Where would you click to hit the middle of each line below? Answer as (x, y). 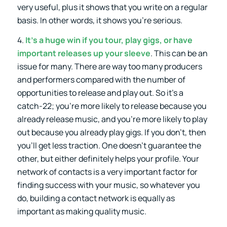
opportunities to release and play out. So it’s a (100, 93)
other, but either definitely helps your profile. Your (108, 159)
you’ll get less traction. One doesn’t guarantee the (109, 146)
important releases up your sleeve (84, 53)
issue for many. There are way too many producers (109, 67)
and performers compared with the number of (101, 80)
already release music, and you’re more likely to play (112, 119)
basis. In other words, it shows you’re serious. (100, 20)
